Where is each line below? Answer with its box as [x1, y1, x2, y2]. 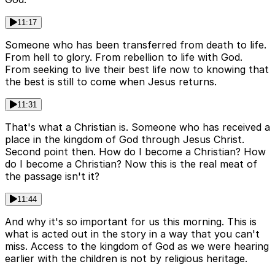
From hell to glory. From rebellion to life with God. [5, 51, 242, 64]
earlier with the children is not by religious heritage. [5, 252, 247, 265]
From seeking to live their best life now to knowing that [5, 63, 269, 76]
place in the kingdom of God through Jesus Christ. [5, 133, 244, 146]
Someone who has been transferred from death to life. [5, 39, 266, 52]
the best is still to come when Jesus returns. [5, 76, 217, 88]
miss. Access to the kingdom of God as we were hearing [5, 240, 269, 253]
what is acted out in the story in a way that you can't [5, 228, 260, 241]
